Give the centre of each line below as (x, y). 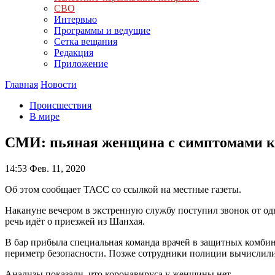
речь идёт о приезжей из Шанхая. (75, 221)
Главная (21, 84)
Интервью (76, 19)
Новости (59, 84)
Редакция (74, 52)
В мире (45, 116)
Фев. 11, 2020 (56, 168)
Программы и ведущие (102, 30)
